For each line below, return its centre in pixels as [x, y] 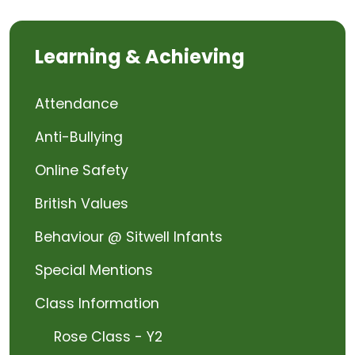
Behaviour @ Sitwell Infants [129, 237]
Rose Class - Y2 [108, 337]
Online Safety [82, 170]
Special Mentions [94, 270]
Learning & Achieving [140, 57]
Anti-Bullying [79, 137]
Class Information [97, 303]
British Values [82, 204]
